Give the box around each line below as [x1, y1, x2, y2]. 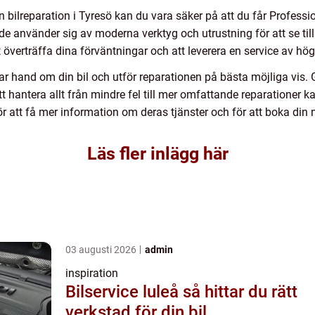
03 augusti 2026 [65, 244, 139, 256]
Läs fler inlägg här [86, 143, 229, 165]
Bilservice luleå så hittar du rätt [65, 282, 183, 302]
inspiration [65, 266, 118, 281]
